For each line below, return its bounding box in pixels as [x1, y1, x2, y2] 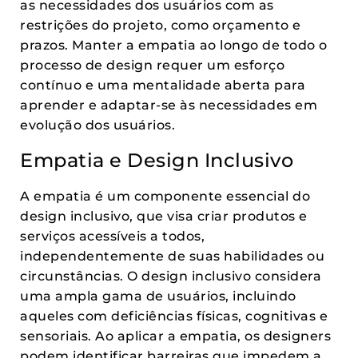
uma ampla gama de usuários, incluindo [20, 288, 296, 304]
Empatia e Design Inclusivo [20, 149, 293, 172]
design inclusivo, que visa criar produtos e [20, 209, 308, 224]
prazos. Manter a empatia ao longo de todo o [20, 38, 328, 53]
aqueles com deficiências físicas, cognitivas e [20, 308, 328, 324]
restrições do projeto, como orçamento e [20, 18, 301, 33]
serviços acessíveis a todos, [20, 229, 205, 244]
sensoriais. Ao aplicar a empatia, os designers [20, 328, 331, 344]
